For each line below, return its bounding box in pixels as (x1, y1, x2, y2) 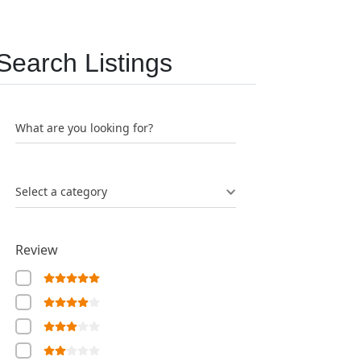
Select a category (15, 183, 107, 199)
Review (15, 241, 58, 259)
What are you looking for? (15, 119, 153, 135)
